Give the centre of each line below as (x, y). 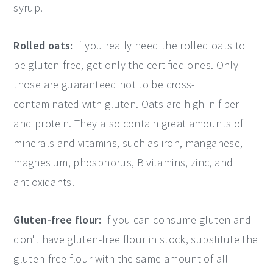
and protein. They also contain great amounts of (129, 123)
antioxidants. (44, 182)
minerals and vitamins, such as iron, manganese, (128, 143)
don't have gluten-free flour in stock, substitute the (136, 239)
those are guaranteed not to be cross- (104, 84)
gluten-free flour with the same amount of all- (122, 259)
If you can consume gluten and (176, 220)
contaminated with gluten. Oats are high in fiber (126, 104)
